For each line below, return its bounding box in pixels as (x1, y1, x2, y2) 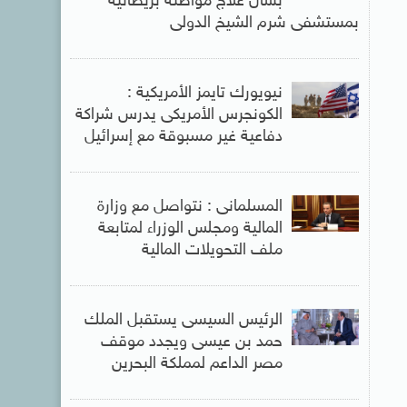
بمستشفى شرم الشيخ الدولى (169, 13, 359, 34)
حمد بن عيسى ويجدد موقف (100, 332, 283, 352)
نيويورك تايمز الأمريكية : (126, 83, 283, 104)
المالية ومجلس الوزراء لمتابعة (97, 218, 283, 239)
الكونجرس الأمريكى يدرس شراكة (74, 104, 283, 125)
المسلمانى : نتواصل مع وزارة (96, 196, 283, 217)
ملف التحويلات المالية (141, 240, 283, 261)
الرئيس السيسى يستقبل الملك (84, 310, 283, 331)
